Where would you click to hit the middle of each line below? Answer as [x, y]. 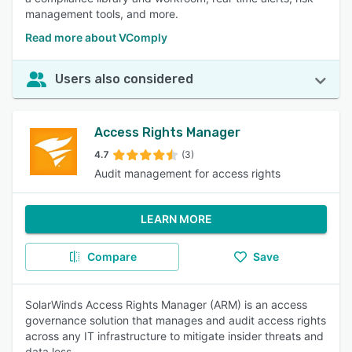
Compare [112, 257]
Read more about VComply [96, 37]
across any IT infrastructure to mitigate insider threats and [174, 336]
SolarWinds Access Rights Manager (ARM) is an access [166, 304]
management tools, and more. [102, 14]
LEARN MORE [176, 219]
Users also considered [124, 79]
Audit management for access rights [187, 173]
